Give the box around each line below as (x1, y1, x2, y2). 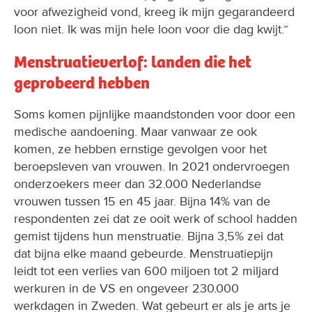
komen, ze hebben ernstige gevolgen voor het (14, 141, 267, 157)
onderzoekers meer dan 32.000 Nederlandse (14, 175, 261, 192)
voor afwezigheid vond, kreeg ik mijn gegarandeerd (14, 4, 295, 20)
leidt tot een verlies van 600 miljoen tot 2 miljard (14, 263, 279, 279)
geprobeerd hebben (14, 72, 150, 93)
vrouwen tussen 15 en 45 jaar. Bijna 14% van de (14, 193, 270, 209)
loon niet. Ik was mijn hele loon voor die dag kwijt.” (14, 22, 288, 38)
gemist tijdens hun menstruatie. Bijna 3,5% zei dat (14, 228, 283, 244)
